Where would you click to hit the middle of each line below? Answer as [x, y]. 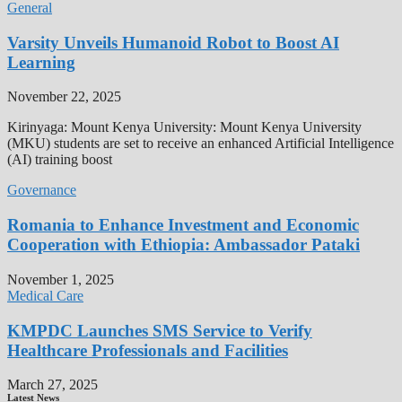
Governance [42, 190]
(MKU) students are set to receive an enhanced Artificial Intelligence [201, 144]
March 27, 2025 [52, 385]
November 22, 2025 [64, 97]
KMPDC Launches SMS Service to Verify [160, 330]
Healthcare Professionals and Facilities [148, 350]
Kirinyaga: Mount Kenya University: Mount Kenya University [184, 127]
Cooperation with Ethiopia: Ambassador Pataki [184, 245]
